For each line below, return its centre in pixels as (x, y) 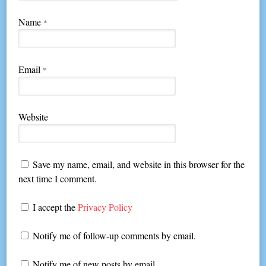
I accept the (54, 207)
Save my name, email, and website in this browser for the (139, 164)
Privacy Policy (105, 207)
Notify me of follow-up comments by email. (115, 236)
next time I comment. (58, 179)
